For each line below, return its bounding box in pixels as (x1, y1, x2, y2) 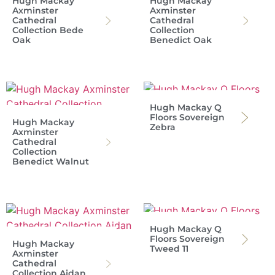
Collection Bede (12, 25, 83, 36)
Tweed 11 (150, 243, 188, 255)
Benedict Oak (150, 34, 212, 46)
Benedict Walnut (12, 156, 89, 168)
